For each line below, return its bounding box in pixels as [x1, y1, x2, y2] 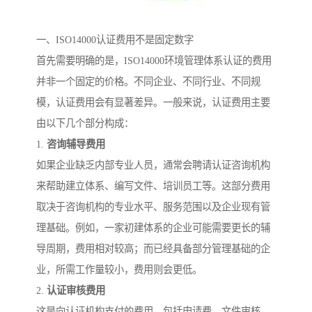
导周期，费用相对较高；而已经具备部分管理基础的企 [36, 243, 270, 255]
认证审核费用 [47, 285, 105, 297]
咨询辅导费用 [47, 139, 105, 150]
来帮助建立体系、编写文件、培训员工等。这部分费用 [36, 180, 270, 192]
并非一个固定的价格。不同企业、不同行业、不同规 [36, 76, 260, 88]
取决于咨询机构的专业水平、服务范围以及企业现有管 [36, 201, 270, 213]
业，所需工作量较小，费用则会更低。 [36, 264, 202, 276]
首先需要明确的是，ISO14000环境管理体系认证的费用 [36, 55, 272, 67]
